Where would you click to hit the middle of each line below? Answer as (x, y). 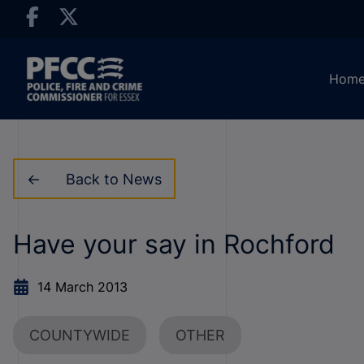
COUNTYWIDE (80, 335)
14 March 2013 (82, 287)
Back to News (113, 179)
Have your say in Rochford (174, 244)
